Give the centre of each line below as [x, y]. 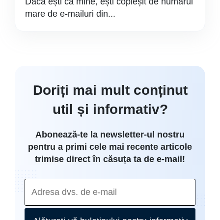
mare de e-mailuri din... [70, 14]
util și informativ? [110, 109]
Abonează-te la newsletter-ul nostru [110, 135]
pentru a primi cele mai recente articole [110, 147]
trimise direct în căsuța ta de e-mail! [110, 159]
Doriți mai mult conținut [110, 90]
